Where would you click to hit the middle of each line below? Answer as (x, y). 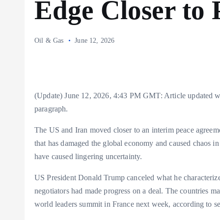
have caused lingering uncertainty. (88, 156)
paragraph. (51, 109)
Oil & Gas (49, 41)
